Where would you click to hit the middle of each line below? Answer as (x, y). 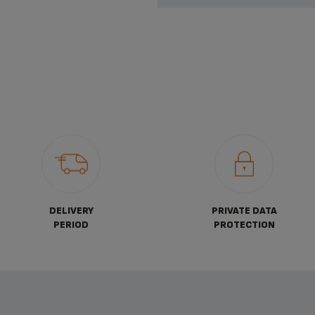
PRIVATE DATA (244, 211)
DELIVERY (71, 211)
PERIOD (71, 225)
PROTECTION (244, 225)
